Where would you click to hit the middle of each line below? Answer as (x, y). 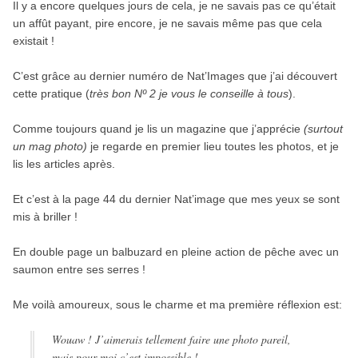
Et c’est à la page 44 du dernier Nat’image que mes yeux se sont (176, 199)
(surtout (321, 128)
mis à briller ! (45, 216)
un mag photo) (50, 146)
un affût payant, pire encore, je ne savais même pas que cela (167, 23)
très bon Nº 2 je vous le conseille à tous (189, 93)
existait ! (33, 40)
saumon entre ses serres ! (79, 269)
